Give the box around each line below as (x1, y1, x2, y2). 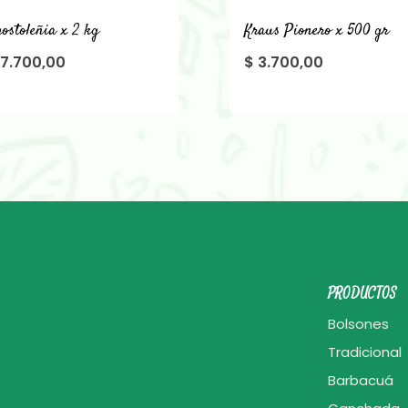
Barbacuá (327, 371, 393, 391)
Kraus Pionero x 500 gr (244, 19, 389, 44)
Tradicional (327, 342, 402, 362)
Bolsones (327, 314, 389, 334)
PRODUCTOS (327, 283, 396, 303)
